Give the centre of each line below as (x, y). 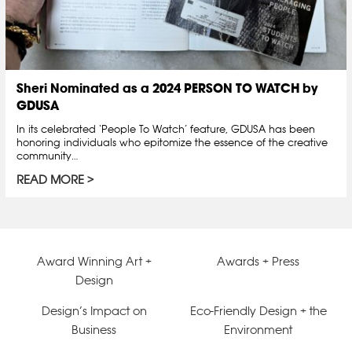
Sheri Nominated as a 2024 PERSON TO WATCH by (167, 88)
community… (47, 156)
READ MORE (50, 180)
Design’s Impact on (94, 311)
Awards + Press (258, 262)
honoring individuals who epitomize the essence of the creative (172, 143)
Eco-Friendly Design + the (258, 311)
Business (94, 330)
